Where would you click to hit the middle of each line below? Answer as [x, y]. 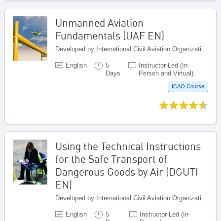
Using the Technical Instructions [128, 146]
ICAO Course [188, 87]
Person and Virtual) [166, 73]
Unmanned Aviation [99, 22]
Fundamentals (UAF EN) [110, 35]
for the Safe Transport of [111, 159]
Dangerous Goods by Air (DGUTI [127, 172]
